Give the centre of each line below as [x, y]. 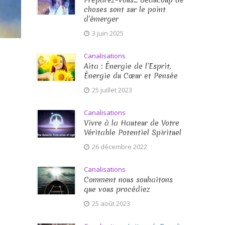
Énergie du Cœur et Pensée [131, 76]
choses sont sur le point [125, 10]
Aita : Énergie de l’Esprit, [128, 66]
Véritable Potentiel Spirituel [133, 133]
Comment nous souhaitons [129, 180]
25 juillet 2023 [112, 90]
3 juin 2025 [108, 33]
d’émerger [101, 19]
